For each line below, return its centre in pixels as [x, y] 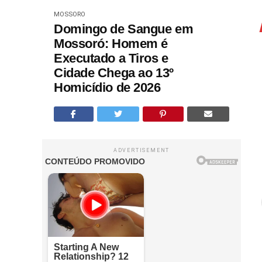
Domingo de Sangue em [124, 29]
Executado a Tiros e [111, 58]
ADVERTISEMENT [142, 150]
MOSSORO [70, 14]
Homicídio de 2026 [107, 87]
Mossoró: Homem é [111, 44]
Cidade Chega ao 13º [114, 73]
